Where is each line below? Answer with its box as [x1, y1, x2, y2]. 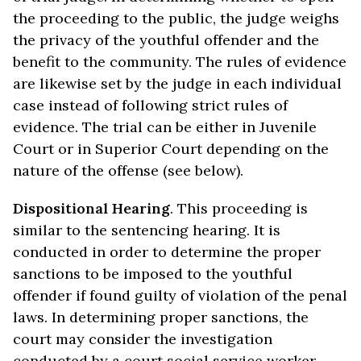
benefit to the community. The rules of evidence [13, 52, 346, 71]
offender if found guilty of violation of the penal [13, 286, 347, 305]
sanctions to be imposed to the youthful [13, 264, 293, 283]
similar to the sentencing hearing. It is [13, 221, 280, 239]
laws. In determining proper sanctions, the [13, 308, 309, 326]
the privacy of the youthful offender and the [13, 31, 319, 49]
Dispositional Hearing [13, 199, 170, 218]
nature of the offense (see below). [13, 161, 243, 180]
